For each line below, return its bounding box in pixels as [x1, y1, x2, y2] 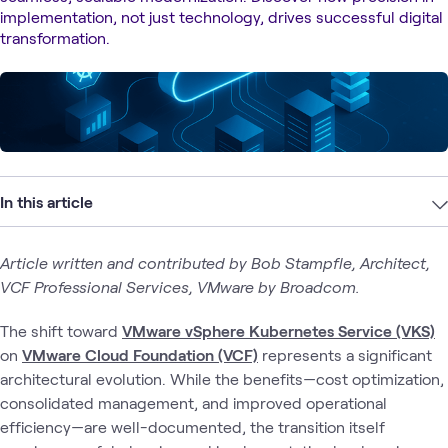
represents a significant [258, 345, 432, 364]
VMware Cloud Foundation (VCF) [22, 345, 258, 364]
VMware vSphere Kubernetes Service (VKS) [122, 321, 435, 340]
